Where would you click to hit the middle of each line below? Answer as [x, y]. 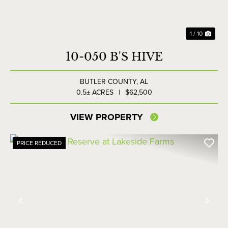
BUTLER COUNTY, [110, 82]
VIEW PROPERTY [106, 117]
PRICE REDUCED [39, 143]
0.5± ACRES [95, 93]
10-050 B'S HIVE [114, 57]
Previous [43, 209]
